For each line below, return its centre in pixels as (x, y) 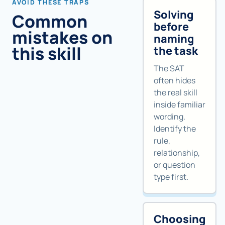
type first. (171, 177)
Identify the (175, 128)
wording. (170, 116)
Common (50, 21)
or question (175, 164)
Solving (174, 15)
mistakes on (62, 37)
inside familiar (180, 104)
